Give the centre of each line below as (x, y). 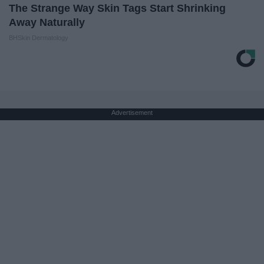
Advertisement (132, 112)
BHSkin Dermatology (39, 37)
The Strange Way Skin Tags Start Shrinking (117, 8)
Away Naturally (47, 22)
